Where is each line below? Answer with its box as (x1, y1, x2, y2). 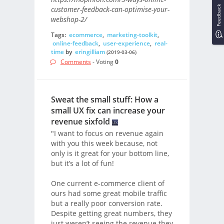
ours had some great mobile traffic (50, 188, 167, 198)
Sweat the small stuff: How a (50, 94, 158, 105)
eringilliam (74, 47, 105, 56)
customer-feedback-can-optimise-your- (50, 4, 169, 14)
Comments (60, 57, 91, 66)
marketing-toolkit (106, 30, 157, 39)
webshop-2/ (50, 14, 87, 24)
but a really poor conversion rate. (50, 198, 162, 208)
